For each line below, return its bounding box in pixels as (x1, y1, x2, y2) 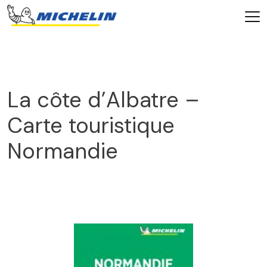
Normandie (7, 137, 124, 165)
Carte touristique (7, 111, 175, 139)
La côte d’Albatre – (7, 86, 200, 114)
